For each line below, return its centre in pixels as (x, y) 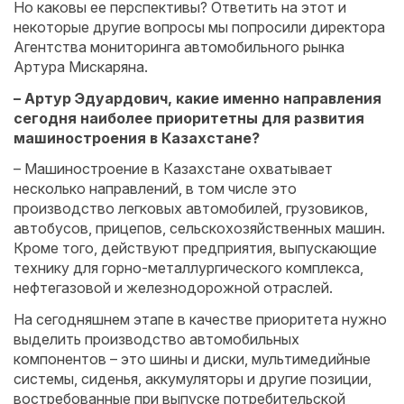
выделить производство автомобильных (156, 339)
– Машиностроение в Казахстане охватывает (173, 169)
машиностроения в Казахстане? (137, 138)
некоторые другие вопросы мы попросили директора (199, 27)
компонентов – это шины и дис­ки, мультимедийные (192, 358)
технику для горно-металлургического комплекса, (188, 268)
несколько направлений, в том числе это (155, 188)
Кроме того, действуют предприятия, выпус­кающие (195, 248)
